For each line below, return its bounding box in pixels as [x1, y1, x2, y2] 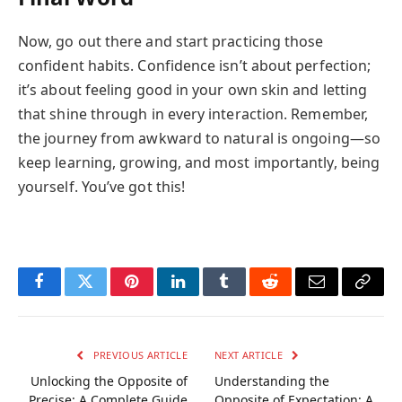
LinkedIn [176, 286, 236, 303]
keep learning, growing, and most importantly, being [18, 153, 380, 173]
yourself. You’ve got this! [18, 177, 186, 197]
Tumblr [223, 286, 271, 303]
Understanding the [214, 372, 329, 390]
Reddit [268, 286, 312, 303]
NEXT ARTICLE [214, 348, 286, 363]
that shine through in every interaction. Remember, [18, 104, 368, 125]
